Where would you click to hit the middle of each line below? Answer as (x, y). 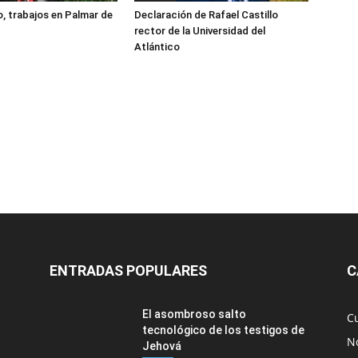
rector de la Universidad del (200, 31)
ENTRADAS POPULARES (128, 270)
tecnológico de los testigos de (223, 330)
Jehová (162, 346)
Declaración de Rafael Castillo (206, 15)
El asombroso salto (194, 314)
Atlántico (157, 47)
